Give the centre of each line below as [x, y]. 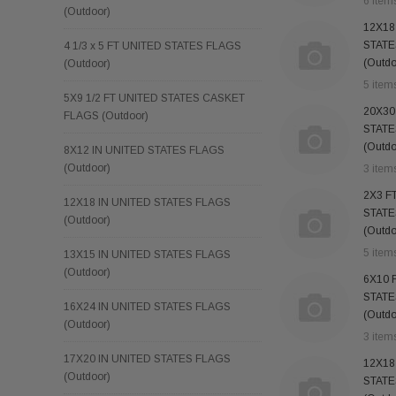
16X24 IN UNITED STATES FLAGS [147, 306]
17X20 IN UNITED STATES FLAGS [147, 358]
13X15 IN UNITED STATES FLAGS [147, 254]
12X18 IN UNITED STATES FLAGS [147, 202]
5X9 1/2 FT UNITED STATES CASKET [154, 98]
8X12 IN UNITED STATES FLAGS [144, 150]
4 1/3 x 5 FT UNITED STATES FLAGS [152, 46]
